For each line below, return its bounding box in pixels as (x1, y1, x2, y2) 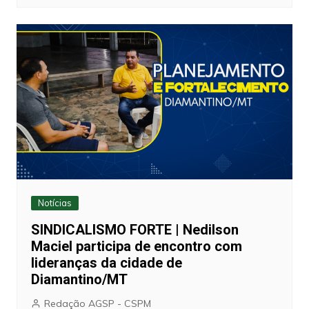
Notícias (37, 197, 72, 209)
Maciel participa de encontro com (30, 238, 242, 255)
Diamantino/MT (30, 271, 128, 288)
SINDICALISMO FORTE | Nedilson (30, 221, 239, 239)
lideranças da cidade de (30, 255, 182, 272)
